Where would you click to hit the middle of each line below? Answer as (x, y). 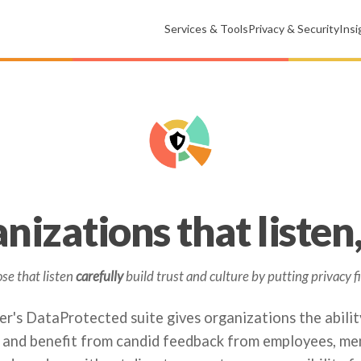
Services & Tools (207, 28)
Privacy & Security (294, 28)
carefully (99, 276)
